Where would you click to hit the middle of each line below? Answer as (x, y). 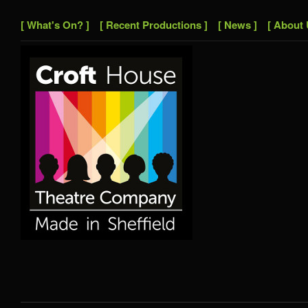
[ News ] (238, 25)
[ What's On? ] (55, 25)
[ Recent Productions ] (154, 25)
